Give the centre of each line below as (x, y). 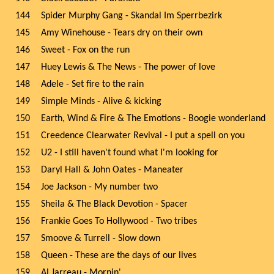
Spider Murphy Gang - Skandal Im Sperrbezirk (131, 16)
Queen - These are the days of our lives (119, 256)
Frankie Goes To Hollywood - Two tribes (119, 221)
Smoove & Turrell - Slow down (101, 239)
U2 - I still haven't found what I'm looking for (130, 153)
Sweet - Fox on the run (85, 50)
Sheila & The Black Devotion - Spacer (114, 204)
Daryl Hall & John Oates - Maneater (112, 170)
